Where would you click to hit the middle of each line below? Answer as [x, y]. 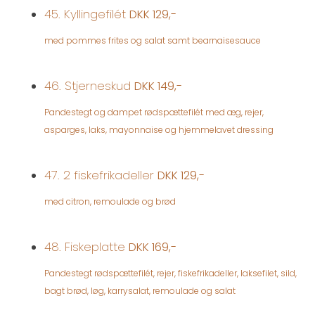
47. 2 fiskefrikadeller [101, 175]
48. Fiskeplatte [86, 246]
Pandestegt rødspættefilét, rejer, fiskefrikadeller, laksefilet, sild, [171, 273]
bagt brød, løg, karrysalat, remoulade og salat [140, 290]
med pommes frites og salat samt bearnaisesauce [153, 40]
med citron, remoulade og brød [110, 201]
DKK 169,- [153, 247]
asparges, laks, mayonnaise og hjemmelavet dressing [159, 129]
